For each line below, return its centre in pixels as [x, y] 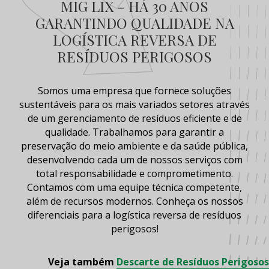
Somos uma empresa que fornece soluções [134, 91]
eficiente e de [211, 119]
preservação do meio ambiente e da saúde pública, [134, 146]
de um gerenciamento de [84, 119]
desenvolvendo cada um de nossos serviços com [134, 160]
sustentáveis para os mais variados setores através [134, 105]
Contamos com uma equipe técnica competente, [134, 188]
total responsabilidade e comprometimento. [134, 174]
